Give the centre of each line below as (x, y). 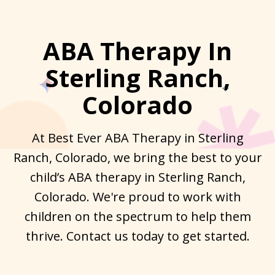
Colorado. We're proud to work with (137, 197)
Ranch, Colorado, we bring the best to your (137, 158)
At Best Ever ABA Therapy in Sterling (137, 138)
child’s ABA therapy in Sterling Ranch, (137, 177)
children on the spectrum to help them (137, 217)
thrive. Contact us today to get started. (137, 236)
